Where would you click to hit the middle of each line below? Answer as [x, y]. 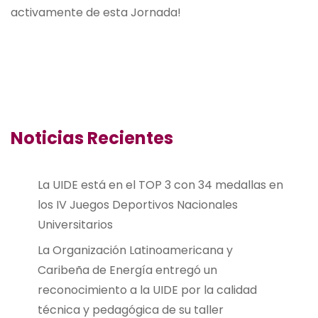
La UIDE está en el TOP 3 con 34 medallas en [160, 185]
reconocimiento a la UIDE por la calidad [147, 290]
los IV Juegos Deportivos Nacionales [137, 204]
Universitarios [75, 224]
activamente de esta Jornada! [96, 12]
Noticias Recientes [92, 138]
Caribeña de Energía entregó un [127, 270]
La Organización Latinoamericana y [135, 250]
